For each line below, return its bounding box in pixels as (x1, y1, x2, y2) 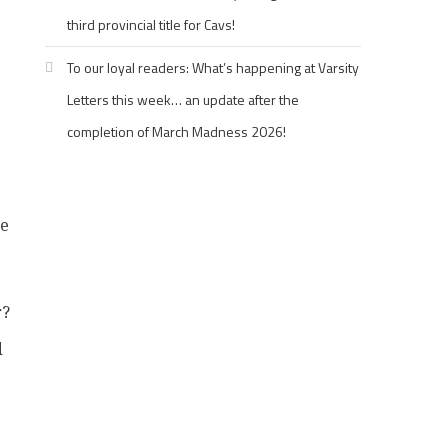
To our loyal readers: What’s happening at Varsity (67, 57, 360, 78)
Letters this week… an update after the (67, 89, 300, 110)
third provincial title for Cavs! (67, 14, 236, 35)
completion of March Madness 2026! (67, 121, 287, 142)
